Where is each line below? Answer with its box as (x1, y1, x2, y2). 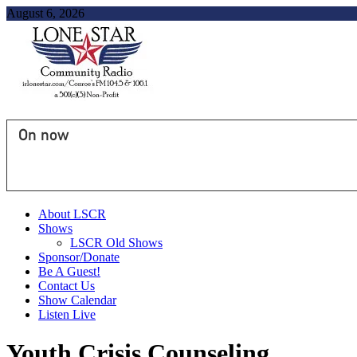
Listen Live (38, 308, 96, 321)
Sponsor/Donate (38, 250, 120, 264)
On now (18, 125, 69, 144)
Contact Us (38, 279, 95, 292)
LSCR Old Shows (70, 236, 163, 249)
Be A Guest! (38, 265, 100, 278)
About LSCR (38, 207, 106, 221)
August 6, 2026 (6, 6, 84, 20)
